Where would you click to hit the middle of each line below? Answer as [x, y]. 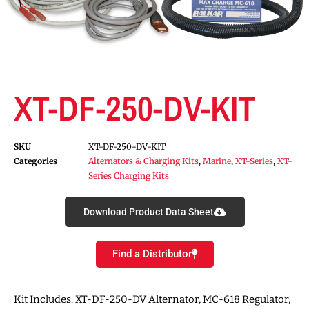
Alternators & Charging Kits [143, 161]
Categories [36, 161]
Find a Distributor [152, 254]
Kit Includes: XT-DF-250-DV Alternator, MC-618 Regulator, [152, 300]
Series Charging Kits [129, 176]
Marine [217, 161]
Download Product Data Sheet [148, 212]
